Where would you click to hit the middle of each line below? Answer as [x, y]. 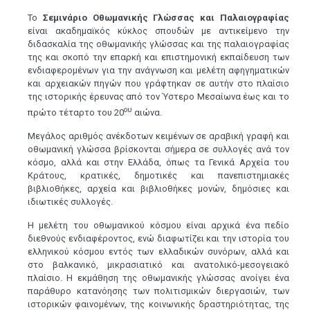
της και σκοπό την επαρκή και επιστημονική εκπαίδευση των [158, 57]
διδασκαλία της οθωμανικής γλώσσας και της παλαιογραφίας [158, 44]
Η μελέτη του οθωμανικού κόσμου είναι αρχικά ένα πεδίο [158, 226]
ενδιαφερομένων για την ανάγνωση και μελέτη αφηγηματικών [158, 70]
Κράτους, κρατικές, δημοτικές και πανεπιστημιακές [158, 176]
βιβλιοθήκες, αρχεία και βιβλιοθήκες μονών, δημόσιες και [158, 189]
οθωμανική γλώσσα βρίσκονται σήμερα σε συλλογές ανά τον [158, 149]
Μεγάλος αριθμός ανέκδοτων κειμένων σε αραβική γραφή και [158, 136]
